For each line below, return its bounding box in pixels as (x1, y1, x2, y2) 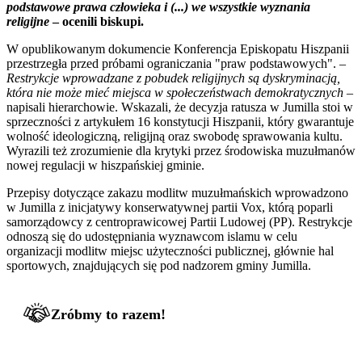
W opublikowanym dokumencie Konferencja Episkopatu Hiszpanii (6, 41, 349, 56)
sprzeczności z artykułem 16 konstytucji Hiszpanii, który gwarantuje (6, 114, 354, 128)
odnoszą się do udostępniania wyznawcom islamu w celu (6, 229, 297, 243)
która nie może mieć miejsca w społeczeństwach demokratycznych (6, 85, 343, 99)
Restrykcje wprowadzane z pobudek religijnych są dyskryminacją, (6, 70, 340, 85)
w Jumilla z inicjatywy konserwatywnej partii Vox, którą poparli (6, 200, 333, 214)
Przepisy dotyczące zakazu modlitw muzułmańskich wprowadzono (6, 185, 348, 200)
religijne (6, 14, 49, 28)
